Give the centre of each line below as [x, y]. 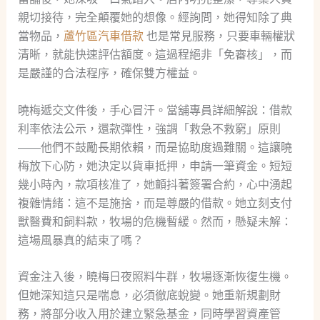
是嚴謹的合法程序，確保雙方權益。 [109, 74]
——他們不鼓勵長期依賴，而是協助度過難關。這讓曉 [155, 147]
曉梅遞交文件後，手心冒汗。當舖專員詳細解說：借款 [155, 110]
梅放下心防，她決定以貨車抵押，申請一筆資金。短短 [155, 166]
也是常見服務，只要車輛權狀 [219, 36]
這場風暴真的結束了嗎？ [80, 240]
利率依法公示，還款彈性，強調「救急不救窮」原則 [149, 129]
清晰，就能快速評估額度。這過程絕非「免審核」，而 [155, 55]
